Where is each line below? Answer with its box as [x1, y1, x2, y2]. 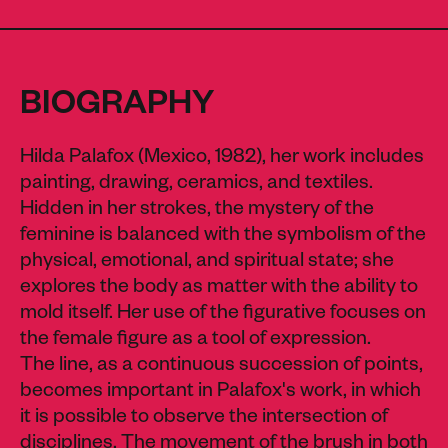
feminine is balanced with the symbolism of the [20, 226, 426, 249]
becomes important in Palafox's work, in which [20, 382, 421, 405]
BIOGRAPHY [20, 90, 214, 127]
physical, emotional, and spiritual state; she [20, 252, 394, 275]
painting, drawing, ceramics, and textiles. [20, 174, 373, 197]
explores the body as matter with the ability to [20, 278, 418, 301]
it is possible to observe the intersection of [20, 408, 388, 431]
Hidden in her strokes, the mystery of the [20, 200, 374, 223]
